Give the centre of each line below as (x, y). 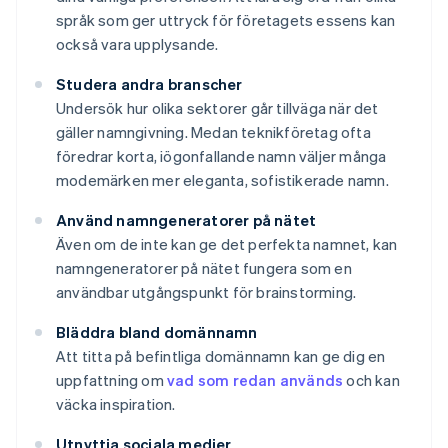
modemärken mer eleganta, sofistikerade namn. (222, 180)
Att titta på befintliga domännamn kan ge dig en (221, 356)
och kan (371, 380)
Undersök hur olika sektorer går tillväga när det (217, 108)
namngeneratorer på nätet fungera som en (204, 268)
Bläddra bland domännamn (157, 332)
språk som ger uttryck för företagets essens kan (226, 20)
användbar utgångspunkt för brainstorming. (206, 292)
